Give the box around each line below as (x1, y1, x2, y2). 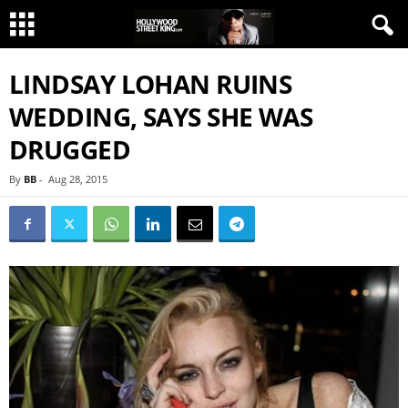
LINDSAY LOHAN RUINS (9, 66, 292, 101)
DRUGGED (9, 132, 131, 167)
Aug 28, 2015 (48, 172, 107, 186)
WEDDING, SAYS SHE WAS (9, 99, 313, 134)
